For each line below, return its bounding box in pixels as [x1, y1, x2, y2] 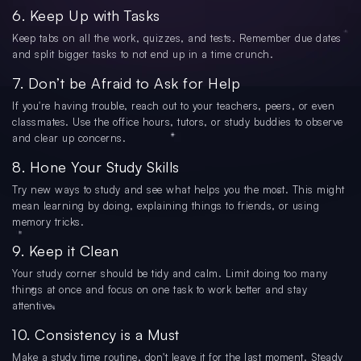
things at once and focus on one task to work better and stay [12, 283, 307, 297]
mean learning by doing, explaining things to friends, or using [12, 199, 319, 213]
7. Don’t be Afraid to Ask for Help [12, 74, 240, 93]
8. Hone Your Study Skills [12, 158, 180, 176]
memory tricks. [12, 215, 84, 229]
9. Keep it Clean [12, 242, 118, 260]
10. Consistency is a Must [12, 326, 180, 344]
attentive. [12, 299, 56, 313]
